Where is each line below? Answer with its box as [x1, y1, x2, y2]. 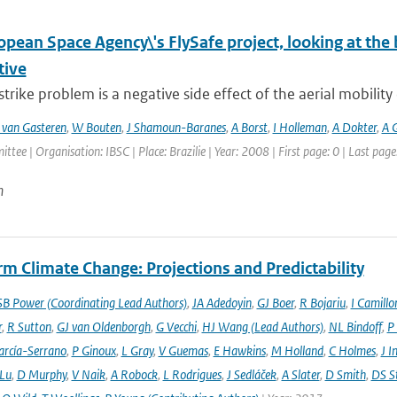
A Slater [281, 366, 320, 383]
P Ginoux [71, 342, 116, 359]
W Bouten [71, 119, 121, 136]
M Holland [270, 342, 323, 359]
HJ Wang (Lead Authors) [201, 318, 323, 335]
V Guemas [158, 342, 208, 359]
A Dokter [331, 119, 377, 136]
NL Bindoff [328, 318, 382, 335]
